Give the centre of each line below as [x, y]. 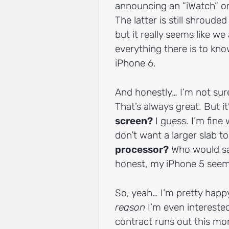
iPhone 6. [135, 63]
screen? [134, 121]
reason [130, 207]
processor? [142, 149]
